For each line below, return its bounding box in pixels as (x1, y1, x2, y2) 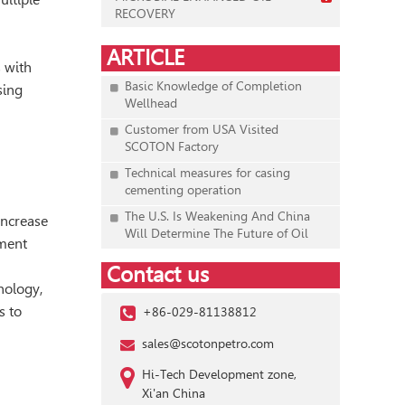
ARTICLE (107, 45, 184, 71)
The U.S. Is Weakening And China (125, 209, 310, 223)
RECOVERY (115, 6, 175, 21)
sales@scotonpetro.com (142, 335, 274, 351)
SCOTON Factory (125, 139, 219, 154)
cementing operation (125, 183, 241, 197)
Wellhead (125, 96, 177, 110)
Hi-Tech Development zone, (142, 366, 297, 381)
